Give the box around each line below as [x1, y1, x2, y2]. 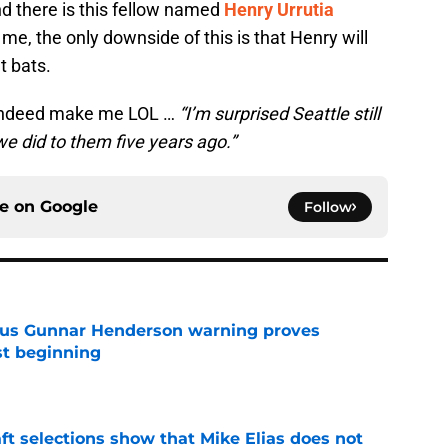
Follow [304, 198, 352, 217]
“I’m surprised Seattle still [179, 103, 380, 125]
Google [40, 197, 98, 217]
